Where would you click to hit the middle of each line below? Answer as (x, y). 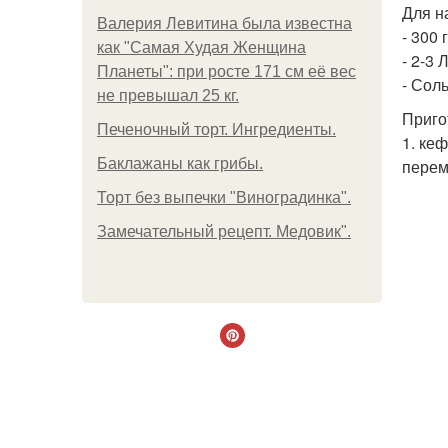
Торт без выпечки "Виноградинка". (224, 197)
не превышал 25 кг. (168, 95)
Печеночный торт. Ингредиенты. (216, 129)
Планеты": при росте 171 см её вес (226, 71)
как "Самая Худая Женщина (201, 47)
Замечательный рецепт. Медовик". (224, 231)
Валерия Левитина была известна (224, 23)
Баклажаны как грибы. (180, 163)
